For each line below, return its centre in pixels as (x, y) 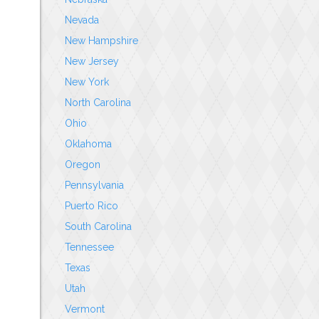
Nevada (82, 20)
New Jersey (92, 61)
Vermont (85, 309)
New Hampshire (101, 41)
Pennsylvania (94, 185)
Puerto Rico (91, 206)
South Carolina (98, 226)
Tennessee (89, 247)
